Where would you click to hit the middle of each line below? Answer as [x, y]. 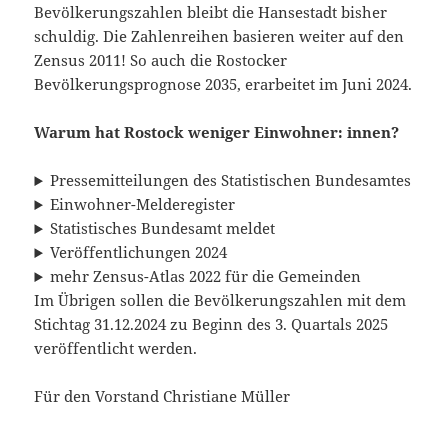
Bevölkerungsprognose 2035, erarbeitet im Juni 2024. [223, 84]
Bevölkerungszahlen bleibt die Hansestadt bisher [211, 12]
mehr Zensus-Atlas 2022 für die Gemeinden [206, 276]
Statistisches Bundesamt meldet [163, 228]
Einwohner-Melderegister [143, 204]
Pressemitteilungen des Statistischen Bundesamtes [231, 180]
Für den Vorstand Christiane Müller [162, 396]
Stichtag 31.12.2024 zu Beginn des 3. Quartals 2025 [211, 324]
